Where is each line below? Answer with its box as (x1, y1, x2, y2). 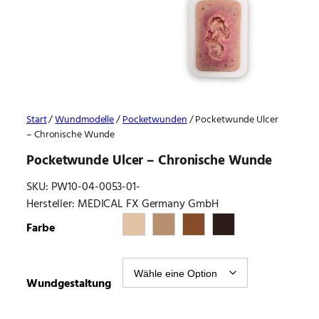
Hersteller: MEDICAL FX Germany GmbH (26, 195, 219, 214)
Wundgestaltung (26, 275, 111, 294)
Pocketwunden (122, 112, 187, 129)
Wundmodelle (55, 112, 115, 129)
